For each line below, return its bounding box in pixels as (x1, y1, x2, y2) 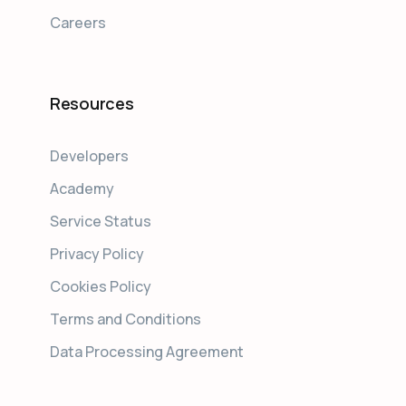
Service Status (50, 210, 151, 231)
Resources (50, 92, 134, 114)
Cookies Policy (50, 275, 151, 296)
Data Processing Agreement (50, 341, 244, 362)
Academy (50, 178, 114, 198)
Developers (50, 145, 129, 166)
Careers (50, 12, 106, 33)
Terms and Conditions (50, 308, 201, 329)
